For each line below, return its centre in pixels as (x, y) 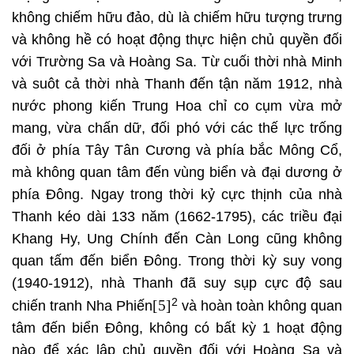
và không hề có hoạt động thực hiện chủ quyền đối (177, 40)
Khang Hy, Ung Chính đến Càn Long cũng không (177, 239)
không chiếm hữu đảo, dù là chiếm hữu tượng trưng (177, 18)
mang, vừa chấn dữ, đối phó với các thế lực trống (177, 128)
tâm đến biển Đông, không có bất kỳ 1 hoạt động (177, 328)
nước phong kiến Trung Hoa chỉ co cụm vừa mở (177, 106)
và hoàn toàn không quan (260, 306)
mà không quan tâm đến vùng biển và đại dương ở (177, 173)
